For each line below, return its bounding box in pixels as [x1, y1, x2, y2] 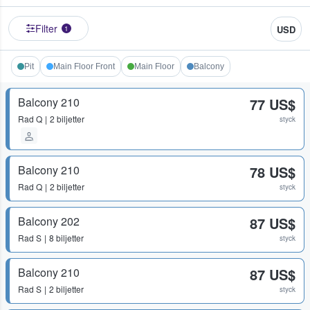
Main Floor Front [53, 62, 115, 72]
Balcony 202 [18, 213, 80, 230]
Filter [35, 21, 57, 36]
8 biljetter [49, 232, 84, 244]
